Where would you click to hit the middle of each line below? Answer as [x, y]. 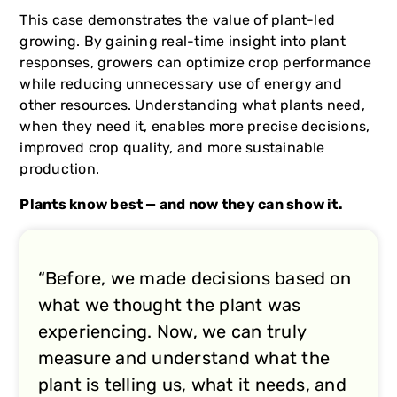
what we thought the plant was [169, 305]
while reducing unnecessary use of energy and [181, 84]
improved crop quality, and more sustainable [172, 148]
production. [60, 169]
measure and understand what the [183, 358]
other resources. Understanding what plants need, [192, 105]
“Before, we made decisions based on [194, 279]
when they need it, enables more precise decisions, [195, 127]
